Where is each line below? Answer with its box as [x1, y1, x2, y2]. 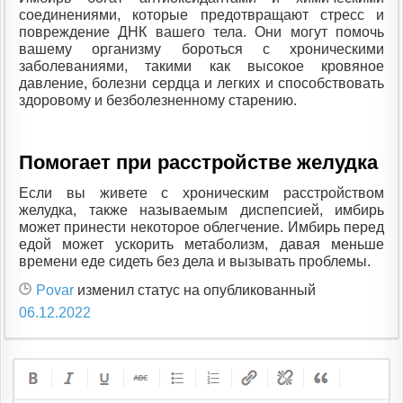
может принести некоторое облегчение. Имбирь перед [19, 219, 384, 235]
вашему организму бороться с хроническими [19, 41, 384, 58]
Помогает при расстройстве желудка [19, 150, 378, 174]
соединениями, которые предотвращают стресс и [19, 7, 384, 23]
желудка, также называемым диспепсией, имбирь [19, 201, 384, 218]
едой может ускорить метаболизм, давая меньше [19, 236, 384, 252]
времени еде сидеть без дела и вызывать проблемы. [19, 253, 371, 269]
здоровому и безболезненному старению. [19, 93, 297, 109]
